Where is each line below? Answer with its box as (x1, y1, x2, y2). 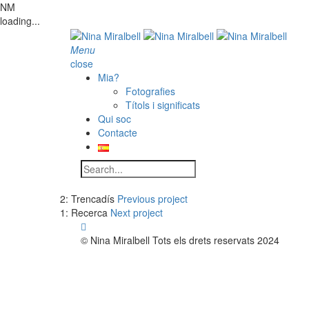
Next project (110, 206, 163, 220)
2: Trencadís (60, 192, 114, 206)
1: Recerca (60, 206, 108, 220)
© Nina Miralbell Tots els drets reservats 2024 (81, 233, 279, 248)
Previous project (117, 192, 188, 206)
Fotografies (126, 84, 175, 99)
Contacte (98, 126, 137, 140)
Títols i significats (126, 98, 200, 112)
